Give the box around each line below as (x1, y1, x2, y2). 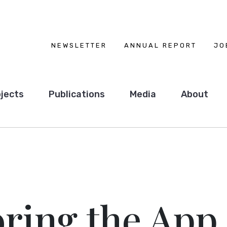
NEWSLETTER (51, 42, 107, 49)
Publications (48, 89, 105, 100)
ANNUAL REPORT (124, 42, 197, 49)
